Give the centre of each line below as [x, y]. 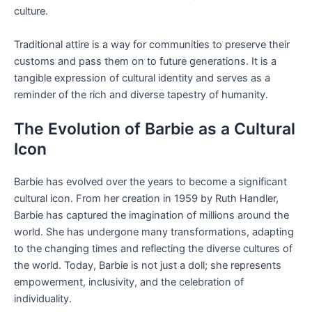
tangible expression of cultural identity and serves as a [142, 78]
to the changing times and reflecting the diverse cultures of [153, 248]
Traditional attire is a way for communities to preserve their [152, 44]
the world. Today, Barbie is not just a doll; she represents [148, 265]
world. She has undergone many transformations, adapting [154, 232]
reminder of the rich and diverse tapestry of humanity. [141, 94]
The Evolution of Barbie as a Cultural [155, 128]
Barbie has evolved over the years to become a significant [150, 181]
